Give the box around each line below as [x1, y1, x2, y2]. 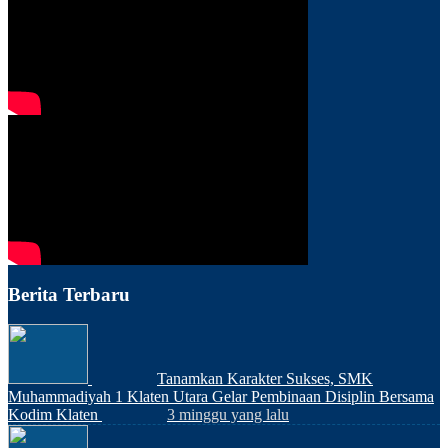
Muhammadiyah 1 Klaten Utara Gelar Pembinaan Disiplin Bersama [8, 388, 434, 406]
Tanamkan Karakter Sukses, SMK [157, 370, 373, 388]
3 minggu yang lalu [167, 406, 289, 424]
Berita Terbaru [8, 283, 130, 305]
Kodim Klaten [8, 406, 98, 424]
